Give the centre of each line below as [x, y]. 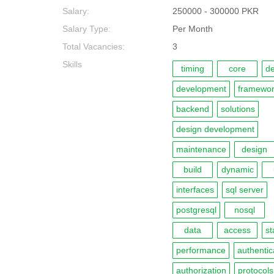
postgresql [196, 210]
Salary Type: [87, 29]
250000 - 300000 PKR [216, 11]
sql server [245, 190]
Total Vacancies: [94, 46]
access [237, 230]
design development [215, 129]
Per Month [193, 29]
